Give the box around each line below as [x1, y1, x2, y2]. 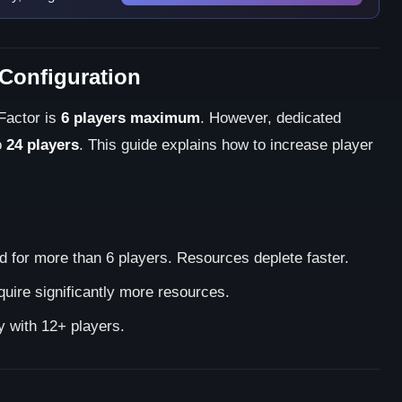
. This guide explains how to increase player [79, 136, 373, 153]
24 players [6, 136, 79, 153]
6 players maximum [61, 109, 200, 127]
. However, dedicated [200, 109, 341, 127]
